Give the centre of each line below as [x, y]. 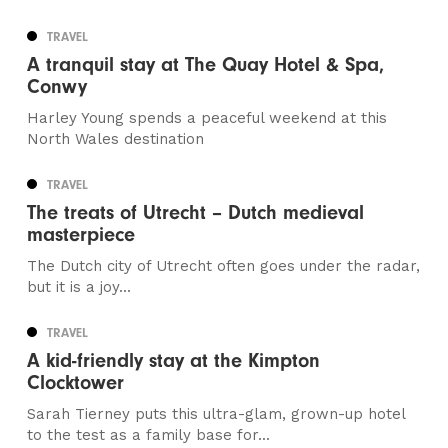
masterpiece [81, 235]
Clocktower [76, 383]
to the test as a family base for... [149, 435]
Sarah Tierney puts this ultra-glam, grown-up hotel [216, 414]
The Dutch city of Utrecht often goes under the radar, [224, 266]
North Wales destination [116, 139]
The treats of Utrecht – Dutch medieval [196, 213]
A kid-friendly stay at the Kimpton [174, 361]
